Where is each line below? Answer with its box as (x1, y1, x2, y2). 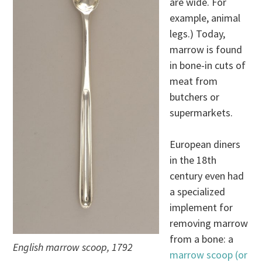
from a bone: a (170, 232, 234, 246)
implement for (170, 201, 233, 215)
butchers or (170, 90, 220, 104)
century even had (170, 169, 244, 183)
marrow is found (170, 43, 243, 57)
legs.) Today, (170, 27, 226, 41)
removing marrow (170, 216, 249, 230)
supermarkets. (170, 106, 233, 120)
